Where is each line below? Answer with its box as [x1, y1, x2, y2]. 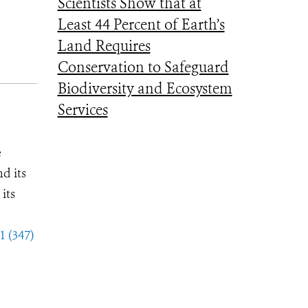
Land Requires [57, 36, 151, 56]
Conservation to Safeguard [57, 58, 229, 77]
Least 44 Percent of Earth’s [57, 15, 225, 34]
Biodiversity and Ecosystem [57, 79, 232, 98]
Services [57, 100, 108, 120]
